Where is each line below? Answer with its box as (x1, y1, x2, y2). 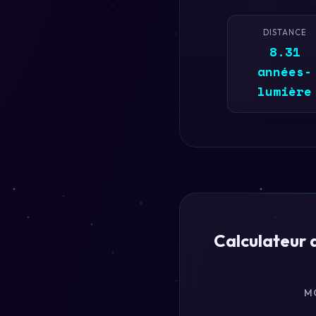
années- (257, 62, 312, 80)
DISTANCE (262, 28, 307, 37)
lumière (257, 82, 312, 100)
